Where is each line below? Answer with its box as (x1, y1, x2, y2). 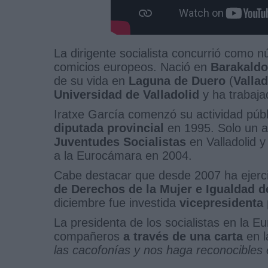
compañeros (54, 229, 123, 243)
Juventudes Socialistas (54, 135, 186, 148)
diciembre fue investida (54, 196, 179, 209)
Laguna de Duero (129, 74, 226, 87)
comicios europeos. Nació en (54, 60, 211, 74)
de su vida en (54, 74, 129, 87)
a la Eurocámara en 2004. (54, 148, 192, 162)
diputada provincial (54, 121, 164, 135)
